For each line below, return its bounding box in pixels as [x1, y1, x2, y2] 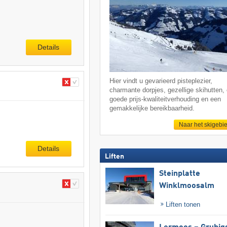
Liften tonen [164, 200, 201, 208]
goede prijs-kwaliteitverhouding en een [109, 95, 221, 103]
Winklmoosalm [159, 181, 214, 190]
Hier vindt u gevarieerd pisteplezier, [109, 77, 213, 85]
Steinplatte [159, 169, 200, 178]
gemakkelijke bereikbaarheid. [109, 104, 195, 112]
